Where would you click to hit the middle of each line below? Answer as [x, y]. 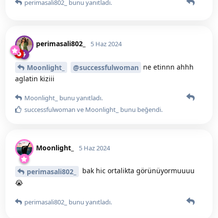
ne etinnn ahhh [167, 67]
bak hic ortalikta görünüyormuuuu [137, 171]
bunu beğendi [140, 110]
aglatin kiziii [35, 79]
